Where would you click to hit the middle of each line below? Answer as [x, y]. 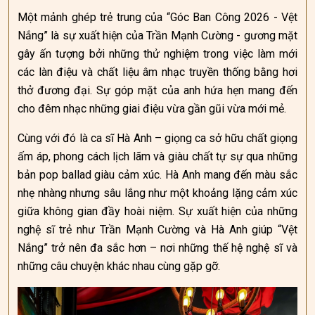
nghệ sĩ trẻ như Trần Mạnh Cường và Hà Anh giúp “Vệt [157, 230]
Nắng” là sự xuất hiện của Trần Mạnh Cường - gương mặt [157, 36]
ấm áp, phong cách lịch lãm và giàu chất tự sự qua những [157, 156]
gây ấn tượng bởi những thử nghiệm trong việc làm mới [157, 54]
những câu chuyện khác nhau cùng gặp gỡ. [119, 266]
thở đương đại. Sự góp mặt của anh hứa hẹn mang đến [157, 90]
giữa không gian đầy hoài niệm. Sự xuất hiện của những [157, 211]
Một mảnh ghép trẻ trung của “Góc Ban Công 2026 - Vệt [157, 17]
